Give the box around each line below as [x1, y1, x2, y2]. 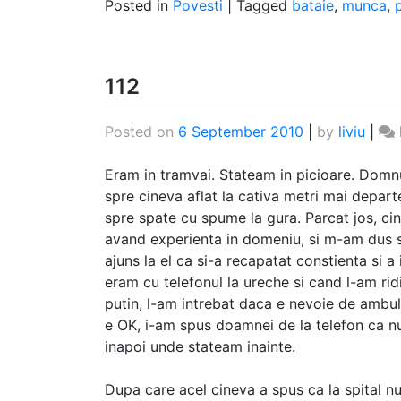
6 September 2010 [178, 123, 303, 141]
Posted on [105, 123, 178, 141]
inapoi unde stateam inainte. [105, 337, 295, 356]
